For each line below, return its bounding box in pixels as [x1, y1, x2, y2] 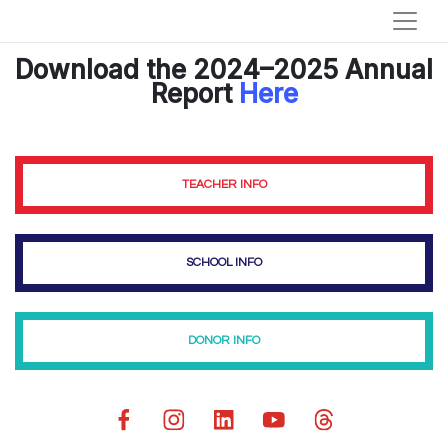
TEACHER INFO [181, 178, 267, 191]
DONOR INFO [188, 334, 260, 347]
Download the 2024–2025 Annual [15, 54, 433, 85]
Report [150, 78, 239, 109]
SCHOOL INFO [186, 256, 262, 269]
